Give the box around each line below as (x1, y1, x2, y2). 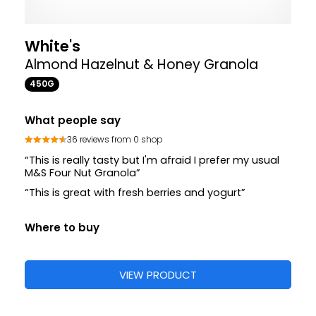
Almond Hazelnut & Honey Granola (25, 54, 258, 74)
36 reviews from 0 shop (67, 134, 163, 146)
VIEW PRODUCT (119, 267, 197, 282)
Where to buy (25, 219, 99, 235)
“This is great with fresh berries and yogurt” (25, 185, 245, 200)
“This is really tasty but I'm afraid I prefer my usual (25, 152, 279, 167)
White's (25, 35, 80, 57)
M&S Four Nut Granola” (25, 165, 140, 180)
